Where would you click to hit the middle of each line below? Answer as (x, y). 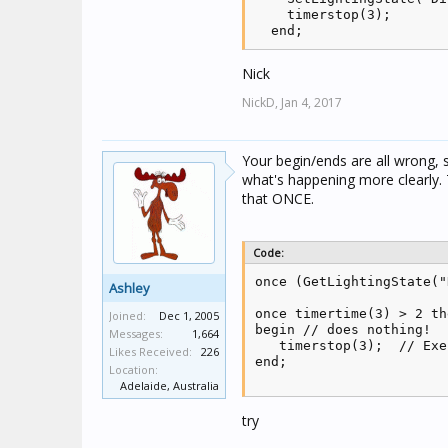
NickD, (260, 102)
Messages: (136, 333)
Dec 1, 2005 (189, 315)
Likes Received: (150, 351)
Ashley (129, 288)
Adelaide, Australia (169, 385)
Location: (133, 369)
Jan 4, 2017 (311, 102)
